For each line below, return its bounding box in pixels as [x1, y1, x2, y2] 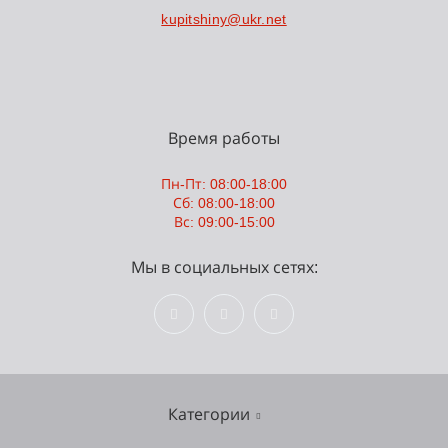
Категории [167, 406, 250, 423]
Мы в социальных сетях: [130, 259, 318, 276]
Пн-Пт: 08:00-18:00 [161, 176, 287, 192]
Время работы [168, 130, 280, 147]
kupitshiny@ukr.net [161, 11, 287, 27]
